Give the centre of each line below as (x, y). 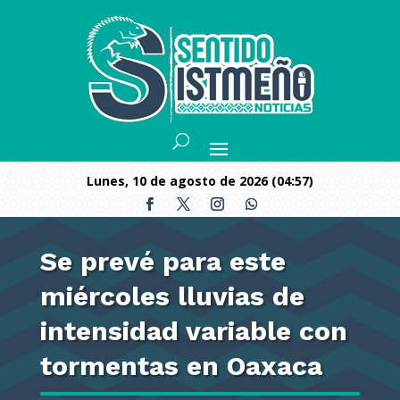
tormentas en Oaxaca (181, 366)
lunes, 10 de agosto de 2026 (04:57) (204, 181)
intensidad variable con (193, 331)
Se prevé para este (162, 261)
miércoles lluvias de (172, 296)
